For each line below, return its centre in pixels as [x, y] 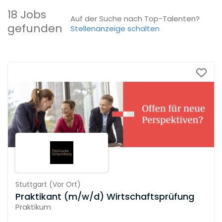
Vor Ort [65, 184]
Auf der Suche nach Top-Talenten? [135, 18]
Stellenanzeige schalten [115, 28]
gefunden [35, 28]
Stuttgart [31, 184]
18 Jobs [27, 15]
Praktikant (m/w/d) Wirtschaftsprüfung [105, 196]
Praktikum [33, 207]
